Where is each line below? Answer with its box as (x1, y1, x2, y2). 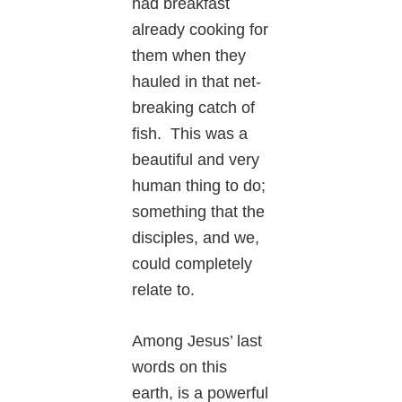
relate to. (132, 280, 196, 299)
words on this (132, 357, 228, 376)
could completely (132, 254, 253, 273)
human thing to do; (132, 176, 267, 195)
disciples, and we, (132, 228, 260, 247)
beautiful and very (132, 150, 260, 169)
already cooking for (132, 20, 269, 39)
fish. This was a (132, 124, 249, 143)
